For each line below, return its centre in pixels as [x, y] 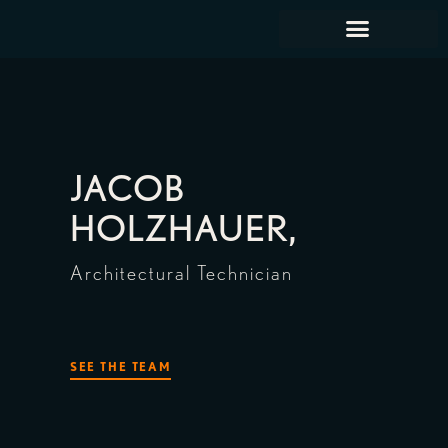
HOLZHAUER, [186, 227]
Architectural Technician [181, 272]
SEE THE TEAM [121, 366]
